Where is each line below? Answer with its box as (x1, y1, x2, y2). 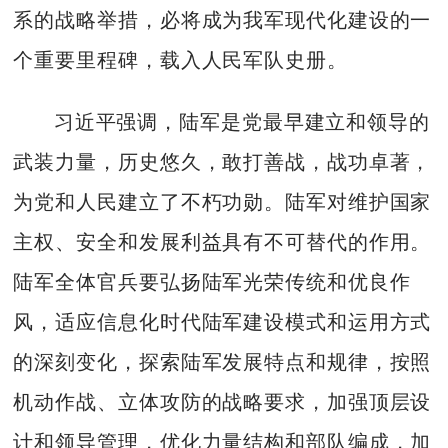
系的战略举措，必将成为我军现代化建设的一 (13, 8, 432, 31)
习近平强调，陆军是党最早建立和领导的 (53, 111, 430, 134)
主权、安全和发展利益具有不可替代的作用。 (13, 231, 432, 254)
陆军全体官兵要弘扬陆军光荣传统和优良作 (13, 271, 411, 294)
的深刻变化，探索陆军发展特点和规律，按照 (13, 351, 432, 374)
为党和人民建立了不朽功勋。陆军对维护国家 (13, 191, 432, 214)
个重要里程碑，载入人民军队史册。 (13, 48, 348, 71)
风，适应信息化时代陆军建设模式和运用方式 (13, 311, 432, 334)
